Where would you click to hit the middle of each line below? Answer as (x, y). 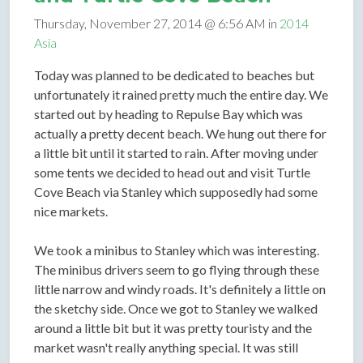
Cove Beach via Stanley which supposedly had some (176, 192)
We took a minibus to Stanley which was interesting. (177, 250)
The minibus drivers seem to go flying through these (177, 270)
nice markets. (71, 211)
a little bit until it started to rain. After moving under (176, 153)
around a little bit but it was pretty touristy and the (173, 328)
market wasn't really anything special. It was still (166, 348)
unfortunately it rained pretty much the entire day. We (181, 95)
